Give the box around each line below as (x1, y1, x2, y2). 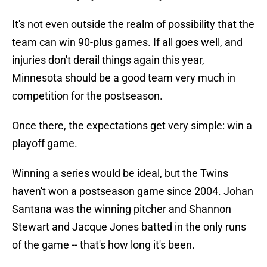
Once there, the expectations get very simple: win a (12, 119, 252, 132)
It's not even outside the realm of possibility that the (12, 18, 254, 31)
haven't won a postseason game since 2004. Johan (12, 185, 253, 198)
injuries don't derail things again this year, (12, 54, 204, 67)
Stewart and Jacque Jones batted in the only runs (12, 221, 246, 234)
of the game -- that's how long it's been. (12, 238, 195, 252)
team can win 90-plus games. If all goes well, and (12, 36, 243, 49)
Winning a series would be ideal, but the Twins (12, 167, 228, 180)
